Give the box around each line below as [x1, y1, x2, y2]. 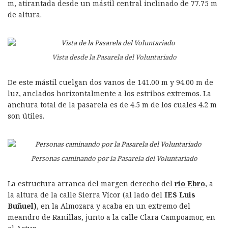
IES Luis [162, 190, 195, 199]
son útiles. [8, 111, 44, 121]
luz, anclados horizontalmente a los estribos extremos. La [8, 89, 211, 98]
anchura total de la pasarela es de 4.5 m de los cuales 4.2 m [8, 100, 217, 109]
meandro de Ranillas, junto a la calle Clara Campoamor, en [8, 212, 215, 222]
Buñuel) [8, 201, 37, 211]
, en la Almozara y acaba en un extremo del [37, 201, 190, 211]
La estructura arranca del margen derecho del [8, 179, 175, 188]
